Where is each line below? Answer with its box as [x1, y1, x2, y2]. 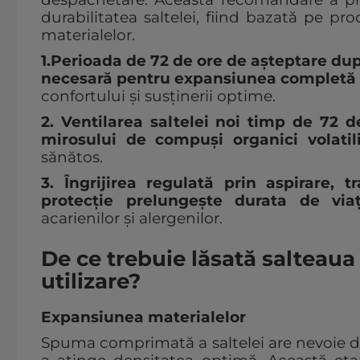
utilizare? [41, 268, 141, 295]
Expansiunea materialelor [41, 308, 246, 327]
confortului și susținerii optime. [41, 87, 276, 106]
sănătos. [41, 148, 103, 167]
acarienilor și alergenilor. [41, 209, 223, 228]
